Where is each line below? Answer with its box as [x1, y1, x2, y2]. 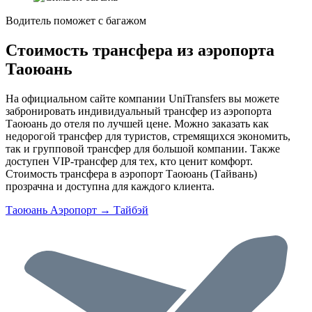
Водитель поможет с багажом [6, 14, 146, 26]
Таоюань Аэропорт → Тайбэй [6, 203, 148, 216]
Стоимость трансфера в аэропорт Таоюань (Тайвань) [6, 167, 257, 180]
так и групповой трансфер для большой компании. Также [6, 142, 280, 155]
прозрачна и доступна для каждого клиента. [6, 180, 214, 192]
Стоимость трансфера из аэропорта [6, 40, 274, 59]
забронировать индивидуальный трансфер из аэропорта [6, 104, 272, 117]
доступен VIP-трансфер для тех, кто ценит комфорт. [6, 155, 253, 167]
